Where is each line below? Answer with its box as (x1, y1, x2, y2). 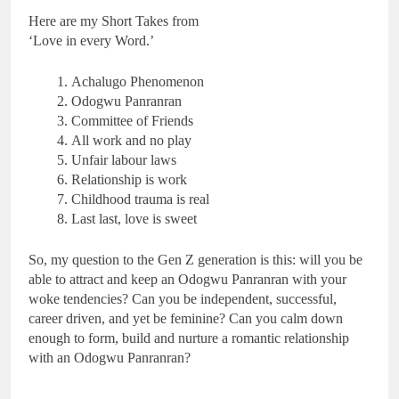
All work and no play (71, 132, 191, 148)
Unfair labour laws (71, 151, 176, 167)
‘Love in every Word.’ (28, 32, 154, 48)
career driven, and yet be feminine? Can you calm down (28, 310, 343, 326)
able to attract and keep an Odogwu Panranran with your (28, 271, 346, 287)
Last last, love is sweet (71, 210, 197, 226)
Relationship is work (71, 171, 187, 187)
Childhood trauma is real (71, 191, 209, 207)
